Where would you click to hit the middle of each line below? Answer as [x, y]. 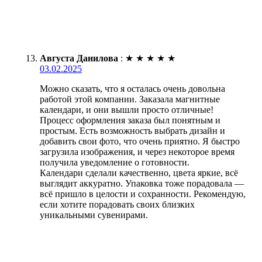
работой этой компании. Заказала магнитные [130, 99]
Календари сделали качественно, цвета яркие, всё [139, 173]
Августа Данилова [79, 58]
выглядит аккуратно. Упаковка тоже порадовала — [142, 184]
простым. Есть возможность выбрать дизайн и [132, 131]
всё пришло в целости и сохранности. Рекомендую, [143, 194]
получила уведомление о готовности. [115, 163]
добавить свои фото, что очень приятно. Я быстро [140, 142]
